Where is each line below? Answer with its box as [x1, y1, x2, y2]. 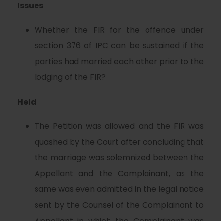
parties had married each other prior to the [35, 56, 204, 67]
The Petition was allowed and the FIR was [35, 120, 204, 132]
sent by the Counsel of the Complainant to [35, 199, 204, 211]
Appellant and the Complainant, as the [35, 168, 204, 179]
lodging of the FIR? [35, 72, 106, 83]
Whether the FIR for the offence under [35, 24, 204, 36]
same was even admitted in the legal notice [35, 184, 204, 195]
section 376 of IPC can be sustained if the [35, 40, 204, 51]
